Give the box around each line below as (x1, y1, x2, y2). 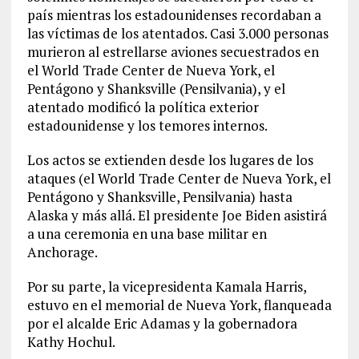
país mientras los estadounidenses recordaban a (26, 6, 321, 24)
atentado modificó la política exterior (26, 98, 259, 116)
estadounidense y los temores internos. (26, 116, 268, 135)
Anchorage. (26, 243, 98, 261)
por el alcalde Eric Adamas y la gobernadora (26, 314, 297, 333)
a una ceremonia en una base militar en (26, 224, 267, 243)
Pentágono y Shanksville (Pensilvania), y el (26, 79, 285, 98)
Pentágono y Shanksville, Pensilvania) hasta (26, 188, 292, 206)
